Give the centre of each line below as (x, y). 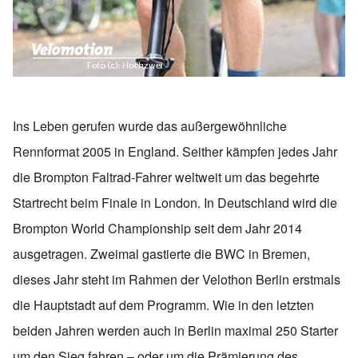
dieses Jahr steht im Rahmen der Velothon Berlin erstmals (177, 280)
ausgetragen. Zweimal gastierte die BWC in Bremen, (161, 254)
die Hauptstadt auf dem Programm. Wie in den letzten (163, 305)
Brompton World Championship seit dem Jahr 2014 (157, 229)
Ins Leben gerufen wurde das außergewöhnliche (150, 126)
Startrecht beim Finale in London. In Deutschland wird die (175, 203)
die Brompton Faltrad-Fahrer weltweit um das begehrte (166, 177)
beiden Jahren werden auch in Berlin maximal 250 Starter (175, 331)
